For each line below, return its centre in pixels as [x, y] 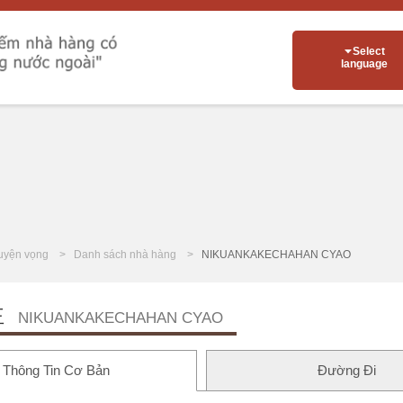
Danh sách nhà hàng [125, 255]
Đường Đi [347, 371]
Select [368, 51]
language [364, 64]
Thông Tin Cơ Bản [56, 371]
